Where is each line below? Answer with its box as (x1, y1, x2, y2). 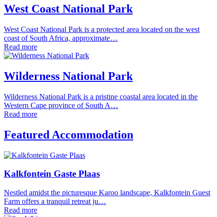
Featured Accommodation (4, 128, 133, 141)
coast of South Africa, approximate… (4, 33, 118, 42)
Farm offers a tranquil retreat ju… (4, 197, 106, 205)
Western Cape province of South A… (4, 101, 118, 109)
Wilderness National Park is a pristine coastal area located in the (4, 92, 198, 101)
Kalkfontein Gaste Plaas (4, 169, 100, 179)
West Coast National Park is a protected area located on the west (4, 25, 200, 33)
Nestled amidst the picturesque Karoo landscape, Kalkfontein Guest (4, 188, 210, 197)
